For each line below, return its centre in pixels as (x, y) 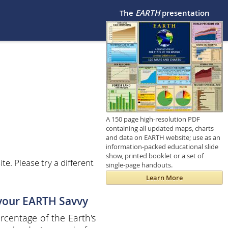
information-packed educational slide (162, 146)
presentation (184, 13)
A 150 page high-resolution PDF (153, 119)
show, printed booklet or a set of (155, 155)
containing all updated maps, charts (160, 128)
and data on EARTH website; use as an (163, 137)
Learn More (164, 178)
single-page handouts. (139, 165)
